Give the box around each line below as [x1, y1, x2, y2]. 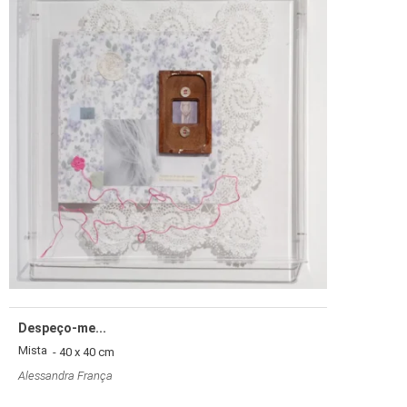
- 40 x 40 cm [47, 344, 114, 359]
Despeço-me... [18, 320, 106, 335]
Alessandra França [18, 368, 113, 382]
